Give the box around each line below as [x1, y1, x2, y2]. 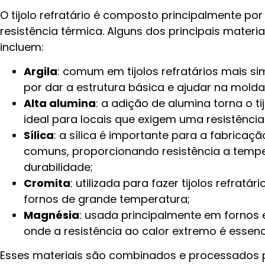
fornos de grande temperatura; [24, 191, 190, 206]
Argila [24, 63, 57, 79]
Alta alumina [24, 95, 96, 111]
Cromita [24, 175, 70, 190]
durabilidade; [24, 159, 93, 174]
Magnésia [24, 207, 79, 222]
